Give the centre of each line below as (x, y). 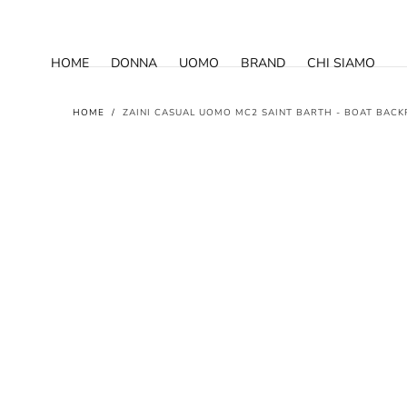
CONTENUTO (81, 35)
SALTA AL (81, 21)
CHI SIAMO (341, 63)
